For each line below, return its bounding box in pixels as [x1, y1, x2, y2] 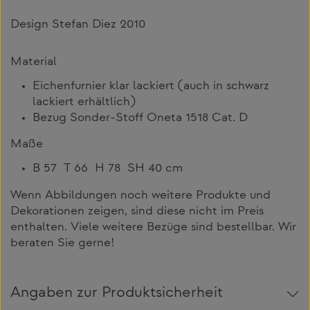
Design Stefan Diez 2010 [10, 19, 145, 32]
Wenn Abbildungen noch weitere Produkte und [10, 189, 271, 202]
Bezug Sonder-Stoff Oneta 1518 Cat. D [33, 112, 248, 125]
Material [10, 56, 57, 69]
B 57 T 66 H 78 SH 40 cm [33, 162, 183, 175]
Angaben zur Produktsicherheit [10, 285, 223, 302]
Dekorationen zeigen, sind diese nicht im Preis [10, 205, 264, 218]
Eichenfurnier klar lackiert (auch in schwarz [33, 80, 269, 93]
